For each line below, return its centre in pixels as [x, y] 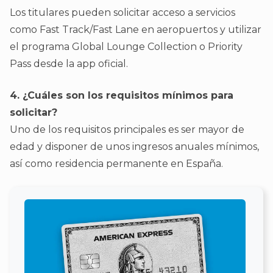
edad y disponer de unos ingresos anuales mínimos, [134, 146]
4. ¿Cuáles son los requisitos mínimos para [122, 95]
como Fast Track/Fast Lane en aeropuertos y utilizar [136, 29]
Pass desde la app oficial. [69, 63]
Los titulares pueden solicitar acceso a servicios [122, 12]
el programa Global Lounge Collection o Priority [126, 46]
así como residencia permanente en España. [118, 163]
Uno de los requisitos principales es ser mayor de [127, 129]
